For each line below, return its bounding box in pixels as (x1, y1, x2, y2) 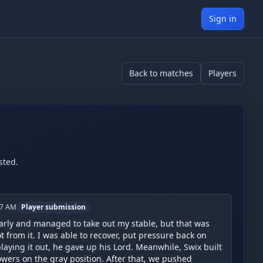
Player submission (21, 202, 86, 212)
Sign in (209, 13, 237, 24)
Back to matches (129, 68, 193, 79)
